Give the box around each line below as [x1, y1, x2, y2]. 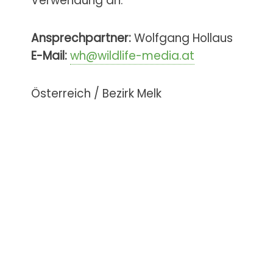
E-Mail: [31, 48, 68, 65]
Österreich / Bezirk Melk [31, 85, 162, 102]
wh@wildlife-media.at [70, 48, 195, 65]
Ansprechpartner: [31, 30, 132, 47]
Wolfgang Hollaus [131, 30, 233, 47]
